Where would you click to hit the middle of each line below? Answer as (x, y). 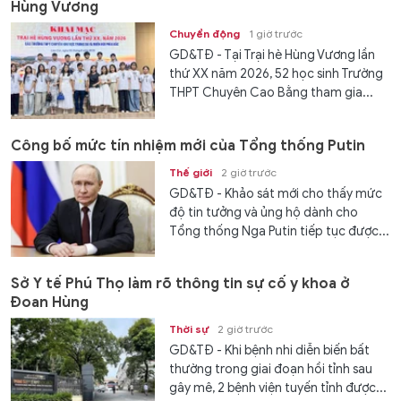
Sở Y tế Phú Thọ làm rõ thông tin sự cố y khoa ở (180, 284)
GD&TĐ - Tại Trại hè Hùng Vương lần (273, 55)
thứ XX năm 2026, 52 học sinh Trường (277, 74)
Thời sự (189, 329)
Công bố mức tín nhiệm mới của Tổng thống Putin (188, 145)
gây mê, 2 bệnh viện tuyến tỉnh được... (278, 388)
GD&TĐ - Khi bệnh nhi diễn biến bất (270, 350)
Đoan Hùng (50, 303)
